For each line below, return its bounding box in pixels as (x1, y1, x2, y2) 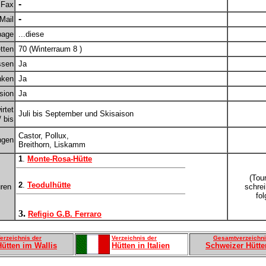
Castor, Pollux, (16, 131, 69, 140)
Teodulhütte (27, 180, 71, 189)
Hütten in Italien (112, 241, 170, 250)
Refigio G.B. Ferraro (28, 210, 102, 218)
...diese (16, 30, 44, 39)
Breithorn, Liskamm (16, 140, 85, 149)
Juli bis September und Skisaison (16, 109, 134, 118)
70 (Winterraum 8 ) (16, 45, 82, 53)
